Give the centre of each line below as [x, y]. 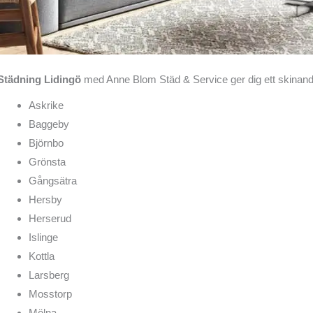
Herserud [50, 219]
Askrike [46, 105]
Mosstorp [50, 294]
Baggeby [49, 124]
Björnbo [46, 143]
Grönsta [47, 162]
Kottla [42, 256]
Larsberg [49, 275]
